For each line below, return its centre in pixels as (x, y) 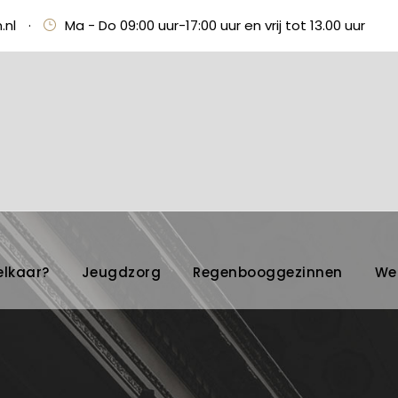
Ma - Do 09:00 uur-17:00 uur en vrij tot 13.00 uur (215, 25)
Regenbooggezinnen (268, 272)
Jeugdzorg (121, 272)
